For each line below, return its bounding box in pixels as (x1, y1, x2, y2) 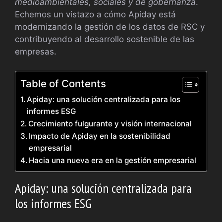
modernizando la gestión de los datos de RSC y (15, 22, 205, 32)
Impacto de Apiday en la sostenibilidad (29, 131, 171, 141)
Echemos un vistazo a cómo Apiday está (15, 9, 176, 20)
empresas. (15, 47, 56, 57)
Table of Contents (20, 77, 106, 90)
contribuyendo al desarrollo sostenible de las (15, 34, 194, 45)
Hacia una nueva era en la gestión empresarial (29, 155, 197, 165)
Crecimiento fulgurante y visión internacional (28, 118, 192, 128)
